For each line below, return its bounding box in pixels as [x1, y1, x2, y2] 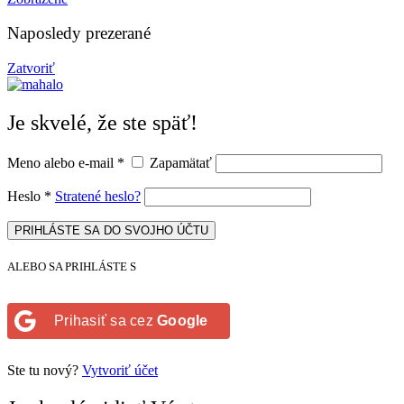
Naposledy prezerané [7, 23, 151, 43]
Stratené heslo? [55, 188, 141, 204]
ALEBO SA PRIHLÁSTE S [7, 259, 136, 273]
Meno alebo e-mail [7, 154, 117, 170]
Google [157, 313, 208, 329]
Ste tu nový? [7, 363, 82, 379]
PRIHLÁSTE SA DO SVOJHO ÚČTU [14, 223, 208, 237]
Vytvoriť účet [82, 363, 158, 379]
